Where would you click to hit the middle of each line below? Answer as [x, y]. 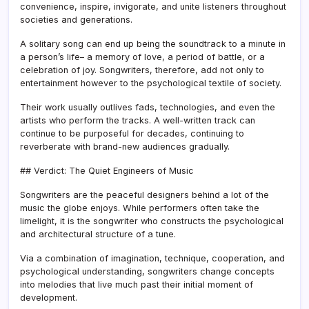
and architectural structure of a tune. [98, 234]
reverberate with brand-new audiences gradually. [125, 146]
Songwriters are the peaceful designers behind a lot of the [144, 195]
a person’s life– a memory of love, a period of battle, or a [142, 57]
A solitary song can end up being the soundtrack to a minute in [153, 43]
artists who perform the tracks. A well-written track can [138, 120]
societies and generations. [76, 19]
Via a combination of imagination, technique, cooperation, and [152, 258]
